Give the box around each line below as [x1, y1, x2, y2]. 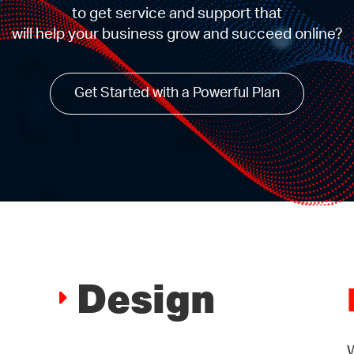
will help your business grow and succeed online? [11, 27, 343, 43]
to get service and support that [72, 6, 282, 22]
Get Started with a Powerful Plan [74, 86, 280, 101]
